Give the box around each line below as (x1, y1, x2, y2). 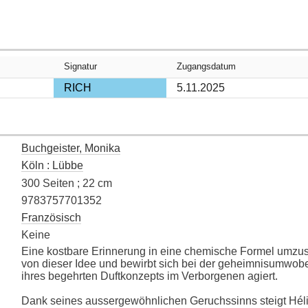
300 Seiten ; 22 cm (21, 177, 112, 189)
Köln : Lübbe (21, 159, 83, 172)
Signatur (64, 61, 97, 72)
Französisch (21, 211, 81, 223)
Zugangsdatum (177, 61, 236, 72)
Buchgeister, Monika (21, 142, 120, 155)
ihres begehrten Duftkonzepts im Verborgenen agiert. (21, 269, 280, 282)
